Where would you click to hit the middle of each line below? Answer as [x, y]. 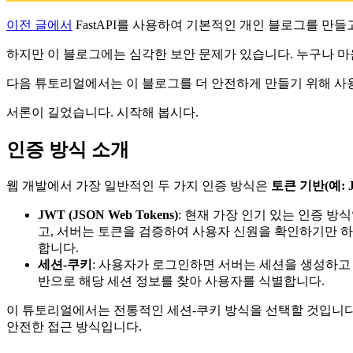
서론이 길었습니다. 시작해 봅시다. [102, 113]
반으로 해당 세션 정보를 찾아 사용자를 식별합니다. [181, 281]
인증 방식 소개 [68, 150]
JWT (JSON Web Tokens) [108, 215]
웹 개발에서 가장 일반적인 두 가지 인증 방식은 [139, 186]
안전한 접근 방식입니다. [74, 327]
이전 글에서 [39, 25]
